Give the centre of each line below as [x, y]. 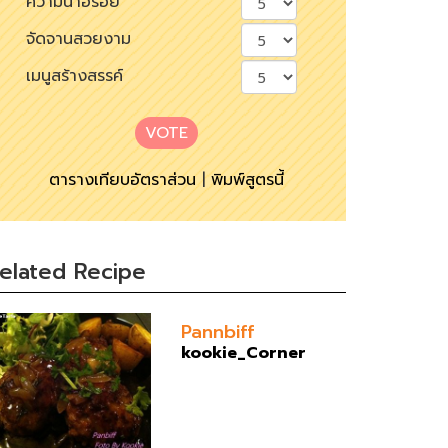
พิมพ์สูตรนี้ [247, 179]
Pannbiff [217, 331]
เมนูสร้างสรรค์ [74, 75]
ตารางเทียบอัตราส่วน [122, 179]
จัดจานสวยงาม [78, 38]
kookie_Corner [243, 352]
